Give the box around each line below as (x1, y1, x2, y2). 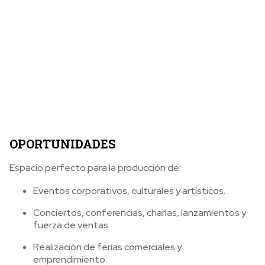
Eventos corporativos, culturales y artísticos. (33, 185, 225, 197)
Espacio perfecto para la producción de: (9, 161, 181, 174)
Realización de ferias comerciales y (33, 241, 182, 253)
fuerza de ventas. (33, 219, 110, 231)
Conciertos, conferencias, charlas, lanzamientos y (33, 206, 246, 219)
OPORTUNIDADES (9, 136, 115, 151)
